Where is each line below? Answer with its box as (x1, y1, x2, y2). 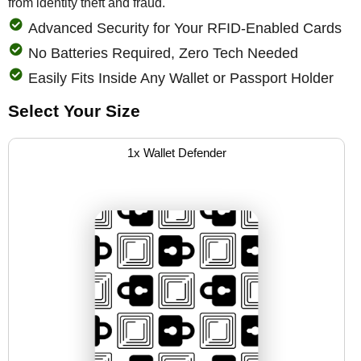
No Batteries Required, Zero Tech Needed (28, 44, 298, 61)
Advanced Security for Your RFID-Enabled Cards (28, 19, 342, 36)
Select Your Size (8, 101, 140, 120)
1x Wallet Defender (127, 145, 226, 160)
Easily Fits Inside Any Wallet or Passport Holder (28, 69, 334, 86)
